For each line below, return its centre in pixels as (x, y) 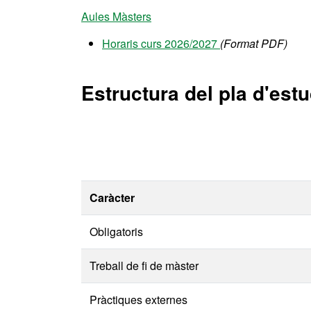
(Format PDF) (254, 43)
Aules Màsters (116, 16)
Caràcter (112, 197)
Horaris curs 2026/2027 (161, 43)
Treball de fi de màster (144, 266)
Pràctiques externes (138, 300)
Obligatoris (116, 232)
